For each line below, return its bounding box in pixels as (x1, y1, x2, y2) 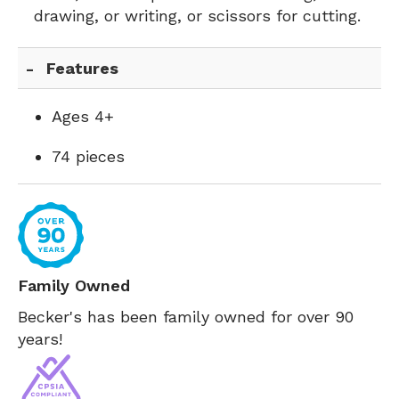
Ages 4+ (52, 107, 114, 126)
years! (18, 330, 62, 348)
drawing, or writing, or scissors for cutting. (34, 6, 361, 25)
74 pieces (52, 147, 125, 166)
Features (46, 59, 119, 77)
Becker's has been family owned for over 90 (18, 307, 354, 326)
